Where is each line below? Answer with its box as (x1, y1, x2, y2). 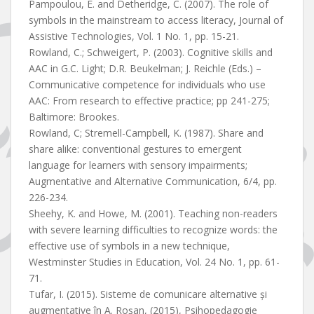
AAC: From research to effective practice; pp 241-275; (29, 94, 270, 108)
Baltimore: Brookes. (29, 110, 119, 124)
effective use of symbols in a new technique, (29, 239, 230, 253)
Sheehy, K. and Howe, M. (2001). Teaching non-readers (29, 207, 278, 221)
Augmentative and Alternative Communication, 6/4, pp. (29, 175, 277, 189)
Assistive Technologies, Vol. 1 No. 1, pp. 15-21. (29, 29, 239, 43)
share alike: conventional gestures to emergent (29, 142, 242, 156)
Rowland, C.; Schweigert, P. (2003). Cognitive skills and (29, 46, 273, 60)
